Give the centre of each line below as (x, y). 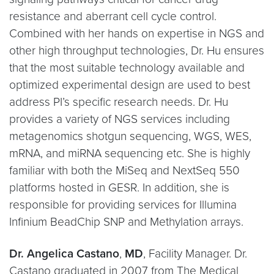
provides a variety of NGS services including (120, 119)
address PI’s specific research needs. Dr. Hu (119, 102)
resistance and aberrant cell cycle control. (113, 16)
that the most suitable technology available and (127, 68)
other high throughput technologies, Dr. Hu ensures (137, 50)
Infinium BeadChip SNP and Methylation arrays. (126, 222)
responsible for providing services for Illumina (123, 205)
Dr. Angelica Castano (64, 254)
